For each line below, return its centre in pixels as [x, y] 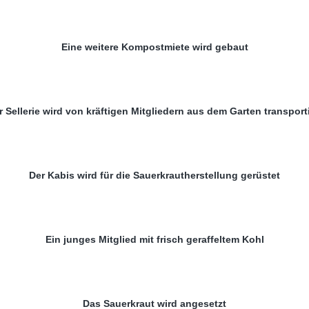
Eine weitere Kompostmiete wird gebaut [154, 47]
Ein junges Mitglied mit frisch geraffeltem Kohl [154, 239]
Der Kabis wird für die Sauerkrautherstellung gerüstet [154, 175]
